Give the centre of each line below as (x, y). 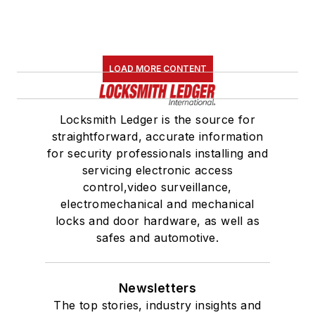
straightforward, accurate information (157, 137)
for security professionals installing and (157, 154)
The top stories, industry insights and (157, 306)
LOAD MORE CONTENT (157, 69)
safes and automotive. (157, 238)
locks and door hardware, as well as (157, 221)
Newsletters (157, 288)
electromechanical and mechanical (157, 204)
